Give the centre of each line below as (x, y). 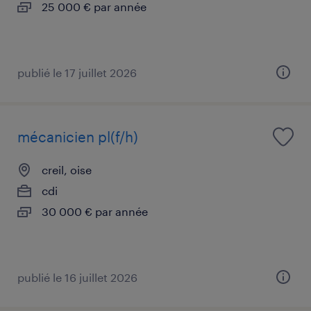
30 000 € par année (95, 211)
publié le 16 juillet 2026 (77, 277)
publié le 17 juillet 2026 (77, 72)
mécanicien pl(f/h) (78, 136)
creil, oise (67, 169)
